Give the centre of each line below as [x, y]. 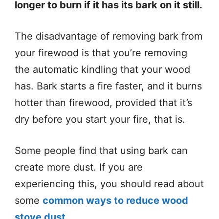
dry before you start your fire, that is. [101, 119]
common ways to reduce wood [115, 200]
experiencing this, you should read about [109, 184]
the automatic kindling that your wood [102, 69]
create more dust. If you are [79, 167]
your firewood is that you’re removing [101, 53]
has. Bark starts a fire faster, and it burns [108, 86]
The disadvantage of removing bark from [109, 36]
